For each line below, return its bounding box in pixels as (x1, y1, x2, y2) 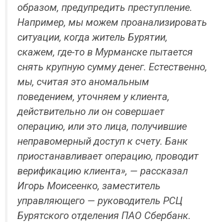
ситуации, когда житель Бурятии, (17, 31, 167, 43)
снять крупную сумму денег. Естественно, (17, 60, 207, 73)
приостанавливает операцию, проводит (17, 150, 199, 162)
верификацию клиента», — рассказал (17, 165, 188, 177)
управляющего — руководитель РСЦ (17, 194, 182, 207)
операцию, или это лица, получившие (17, 120, 187, 132)
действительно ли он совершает (17, 105, 165, 117)
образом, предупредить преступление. (17, 1, 192, 13)
